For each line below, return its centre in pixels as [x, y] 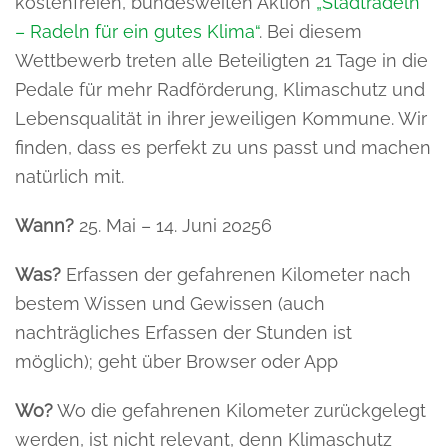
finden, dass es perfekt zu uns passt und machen [223, 147]
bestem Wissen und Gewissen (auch [170, 303]
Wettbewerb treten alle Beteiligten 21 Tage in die [221, 60]
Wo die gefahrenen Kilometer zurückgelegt [239, 410]
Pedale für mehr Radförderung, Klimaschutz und [220, 89]
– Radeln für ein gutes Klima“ [137, 31]
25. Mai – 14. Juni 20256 [173, 225]
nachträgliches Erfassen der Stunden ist [183, 332]
